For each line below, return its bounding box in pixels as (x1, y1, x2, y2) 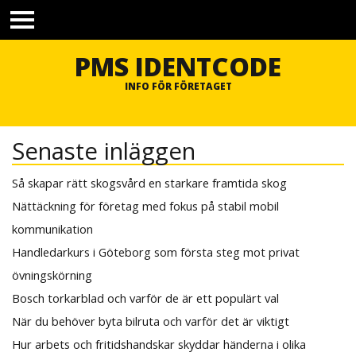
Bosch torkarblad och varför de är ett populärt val (11, 289, 279, 306)
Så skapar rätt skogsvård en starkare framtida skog (11, 174, 287, 191)
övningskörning (11, 266, 92, 283)
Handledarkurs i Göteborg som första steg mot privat (11, 243, 300, 260)
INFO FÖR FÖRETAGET (124, 79, 232, 93)
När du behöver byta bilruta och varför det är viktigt (11, 312, 289, 329)
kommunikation (11, 220, 93, 237)
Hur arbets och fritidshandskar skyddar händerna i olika (11, 335, 306, 352)
